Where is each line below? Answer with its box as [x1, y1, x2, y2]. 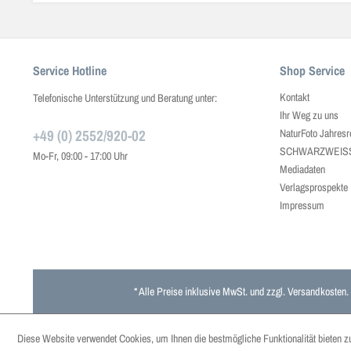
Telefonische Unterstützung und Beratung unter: [33, 91, 217, 105]
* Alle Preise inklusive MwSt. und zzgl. [133, 284, 288, 299]
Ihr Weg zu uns [280, 108, 338, 122]
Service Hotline [33, 62, 107, 79]
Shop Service [280, 62, 345, 79]
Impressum [280, 198, 324, 212]
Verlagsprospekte [280, 180, 348, 194]
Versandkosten [287, 284, 346, 299]
